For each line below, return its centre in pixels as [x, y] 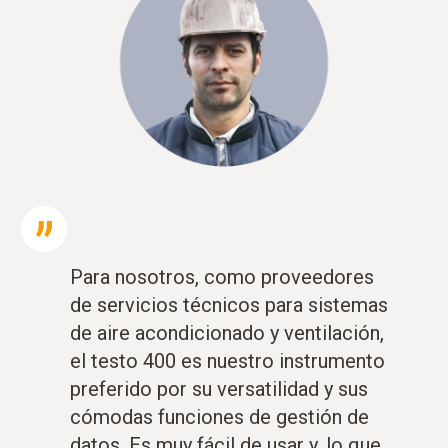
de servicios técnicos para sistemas [229, 305]
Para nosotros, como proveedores [222, 277]
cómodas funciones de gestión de [219, 417]
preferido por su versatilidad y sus [219, 389]
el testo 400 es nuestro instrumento [227, 361]
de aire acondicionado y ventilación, [227, 333]
